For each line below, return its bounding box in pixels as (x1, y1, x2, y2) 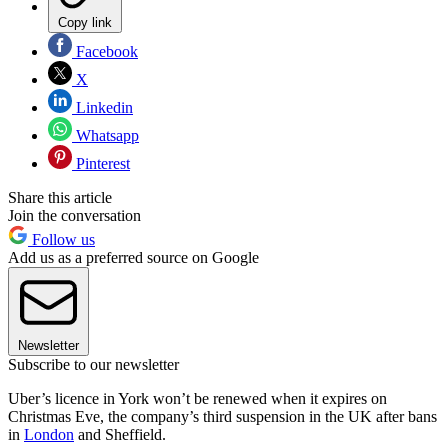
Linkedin (72, 98, 133, 116)
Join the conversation (8, 206, 141, 224)
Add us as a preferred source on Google (8, 248, 259, 266)
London (24, 425, 74, 443)
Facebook (72, 42, 138, 60)
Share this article (8, 188, 112, 206)
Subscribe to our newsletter (8, 355, 179, 373)
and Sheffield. (74, 425, 166, 443)
